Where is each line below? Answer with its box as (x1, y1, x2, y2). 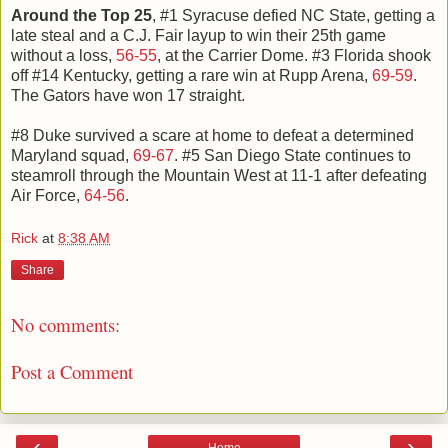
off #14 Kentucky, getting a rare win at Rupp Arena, (11, 66, 372, 84)
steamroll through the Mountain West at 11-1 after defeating (11, 166, 427, 184)
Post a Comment (11, 358, 133, 384)
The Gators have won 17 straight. (11, 86, 245, 104)
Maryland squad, (11, 146, 133, 164)
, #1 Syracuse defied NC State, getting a (152, 6, 435, 24)
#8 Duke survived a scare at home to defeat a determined (11, 126, 414, 144)
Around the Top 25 (11, 6, 152, 24)
